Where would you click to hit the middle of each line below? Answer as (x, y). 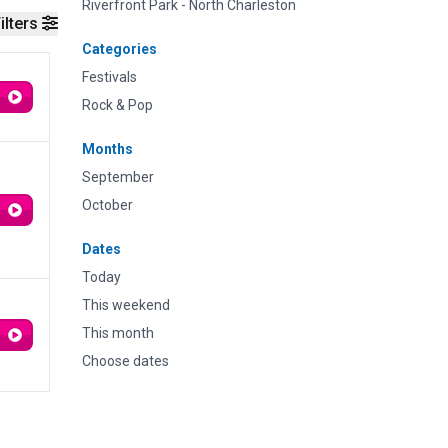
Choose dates (125, 361)
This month (118, 333)
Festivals (109, 77)
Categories (119, 49)
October (107, 205)
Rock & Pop (117, 105)
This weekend (126, 305)
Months (107, 149)
